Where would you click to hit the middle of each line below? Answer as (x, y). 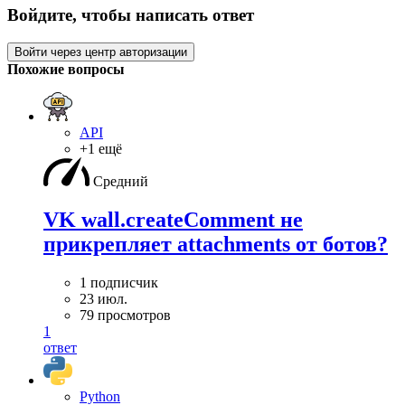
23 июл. (104, 298)
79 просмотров (125, 315)
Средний (121, 181)
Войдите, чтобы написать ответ (131, 15)
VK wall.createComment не (173, 219)
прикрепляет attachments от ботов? (216, 244)
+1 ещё (101, 149)
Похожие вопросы (66, 69)
